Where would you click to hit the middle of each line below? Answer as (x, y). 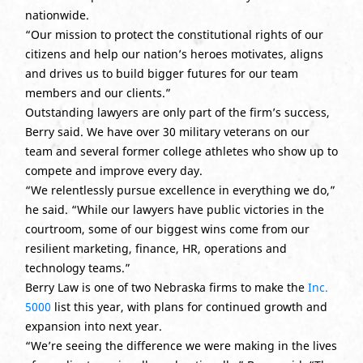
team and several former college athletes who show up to (181, 151)
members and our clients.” (98, 93)
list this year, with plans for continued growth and (189, 307)
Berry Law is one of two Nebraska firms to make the (166, 287)
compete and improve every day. (113, 171)
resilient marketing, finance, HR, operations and (156, 248)
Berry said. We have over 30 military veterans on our (167, 132)
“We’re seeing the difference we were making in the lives (181, 346)
